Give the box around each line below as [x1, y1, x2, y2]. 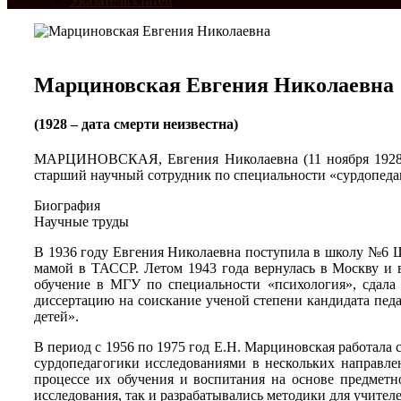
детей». [34, 309, 79, 325]
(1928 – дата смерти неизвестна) [34, 116, 238, 132]
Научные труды [34, 214, 129, 230]
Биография [34, 198, 100, 214]
